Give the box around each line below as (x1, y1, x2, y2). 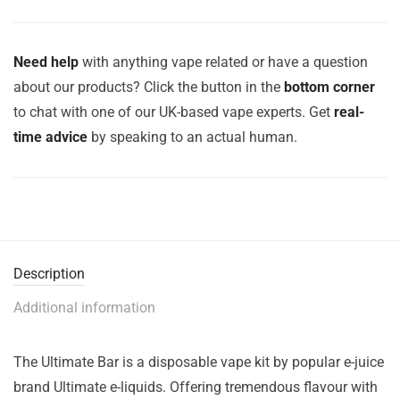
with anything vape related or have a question (79, 54, 368, 71)
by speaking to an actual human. (87, 129, 297, 146)
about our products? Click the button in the (13, 79, 284, 96)
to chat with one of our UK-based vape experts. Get (13, 104, 334, 121)
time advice (13, 129, 87, 146)
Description (13, 265, 85, 282)
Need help (13, 54, 79, 71)
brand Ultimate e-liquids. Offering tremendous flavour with (13, 379, 378, 396)
